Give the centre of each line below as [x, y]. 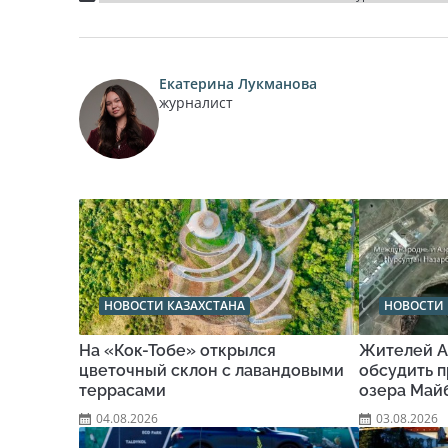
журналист [196, 102]
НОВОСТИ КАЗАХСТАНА [174, 305]
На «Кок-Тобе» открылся [177, 350]
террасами [122, 390]
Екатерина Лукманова [238, 83]
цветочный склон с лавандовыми [211, 370]
